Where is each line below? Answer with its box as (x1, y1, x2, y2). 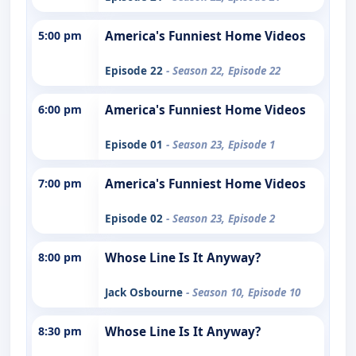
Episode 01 (105, 137, 166, 152)
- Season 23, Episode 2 (166, 211, 275, 226)
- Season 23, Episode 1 (166, 137, 275, 152)
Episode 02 (105, 211, 166, 226)
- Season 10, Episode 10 (186, 284, 300, 300)
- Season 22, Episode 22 (166, 63, 281, 78)
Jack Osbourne (105, 284, 186, 300)
